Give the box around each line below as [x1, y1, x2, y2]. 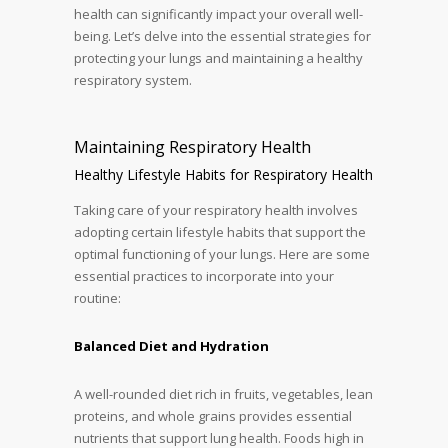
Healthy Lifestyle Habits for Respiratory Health [74, 164, 373, 184]
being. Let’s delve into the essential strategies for [74, 26, 371, 45]
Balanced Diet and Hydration [74, 336, 269, 355]
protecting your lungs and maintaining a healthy [74, 48, 363, 67]
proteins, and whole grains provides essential [74, 406, 352, 425]
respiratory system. [74, 70, 192, 89]
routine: [74, 288, 121, 307]
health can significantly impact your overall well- [74, 4, 363, 23]
